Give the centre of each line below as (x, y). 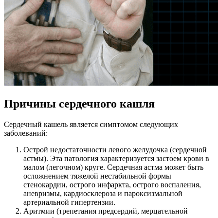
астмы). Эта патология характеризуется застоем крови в (116, 158)
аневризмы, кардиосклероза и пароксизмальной (103, 193)
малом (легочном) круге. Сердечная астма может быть (113, 167)
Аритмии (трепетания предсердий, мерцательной (106, 211)
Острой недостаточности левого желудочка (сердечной (115, 149)
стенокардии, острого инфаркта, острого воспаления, (112, 184)
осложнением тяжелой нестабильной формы (97, 176)
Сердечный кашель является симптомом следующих (91, 124)
